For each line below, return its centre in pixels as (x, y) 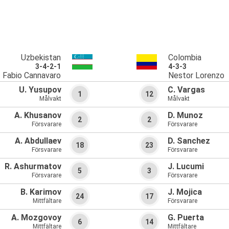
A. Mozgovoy (36, 218)
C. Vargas (186, 90)
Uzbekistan (41, 57)
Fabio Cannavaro (32, 75)
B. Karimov (41, 192)
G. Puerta (186, 218)
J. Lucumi (186, 167)
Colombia (185, 57)
